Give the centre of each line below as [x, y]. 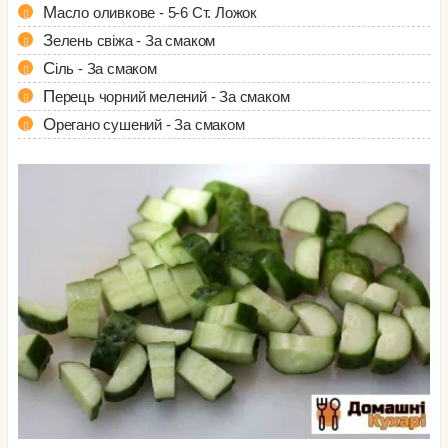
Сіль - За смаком [105, 68]
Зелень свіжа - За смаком [134, 40]
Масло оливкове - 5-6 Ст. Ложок [157, 12]
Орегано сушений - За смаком [150, 124]
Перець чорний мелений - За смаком [172, 96]
